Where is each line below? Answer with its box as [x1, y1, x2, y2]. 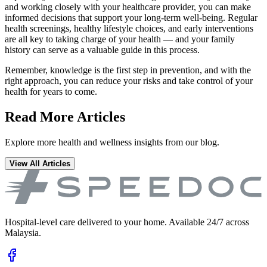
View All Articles [10, 159, 70, 168]
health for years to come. [5, 86, 97, 97]
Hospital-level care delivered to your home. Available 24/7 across [5, 216, 249, 227]
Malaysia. [5, 227, 41, 238]
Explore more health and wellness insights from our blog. [5, 136, 219, 147]
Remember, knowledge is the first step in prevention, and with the [5, 64, 251, 75]
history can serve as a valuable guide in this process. [5, 44, 200, 55]
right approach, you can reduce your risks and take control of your [5, 75, 253, 86]
